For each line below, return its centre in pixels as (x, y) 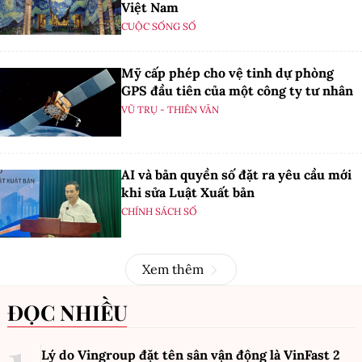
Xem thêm (173, 269)
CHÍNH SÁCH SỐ (159, 211)
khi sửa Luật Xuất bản (188, 192)
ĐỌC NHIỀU (76, 312)
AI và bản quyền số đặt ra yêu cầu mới (236, 174)
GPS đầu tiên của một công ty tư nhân (237, 91)
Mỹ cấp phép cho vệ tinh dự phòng (227, 73)
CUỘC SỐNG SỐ (159, 26)
